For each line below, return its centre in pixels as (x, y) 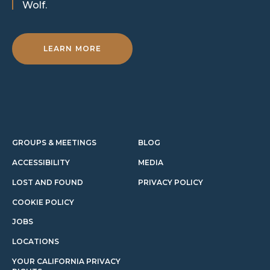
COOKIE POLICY (43, 202)
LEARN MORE (72, 49)
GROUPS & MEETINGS (54, 143)
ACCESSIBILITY (41, 163)
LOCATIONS (36, 242)
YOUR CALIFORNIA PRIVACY (66, 262)
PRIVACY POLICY (171, 183)
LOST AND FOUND (48, 183)
